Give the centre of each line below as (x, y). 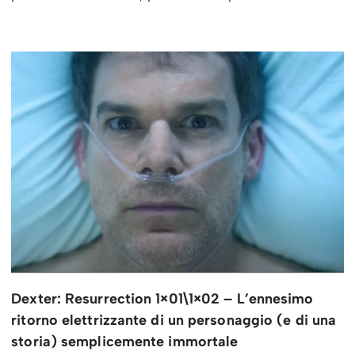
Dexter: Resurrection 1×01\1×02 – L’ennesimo (162, 299)
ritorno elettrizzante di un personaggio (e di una (174, 321)
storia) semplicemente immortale (125, 342)
